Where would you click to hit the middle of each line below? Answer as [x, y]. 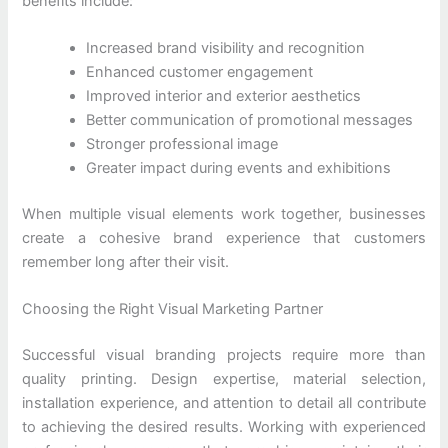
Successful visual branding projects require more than [224, 355]
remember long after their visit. [126, 261]
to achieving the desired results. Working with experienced [224, 427]
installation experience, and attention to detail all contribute [224, 403]
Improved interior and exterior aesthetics [224, 96]
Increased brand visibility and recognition [226, 48]
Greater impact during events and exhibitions [239, 168]
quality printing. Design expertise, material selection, [224, 379]
